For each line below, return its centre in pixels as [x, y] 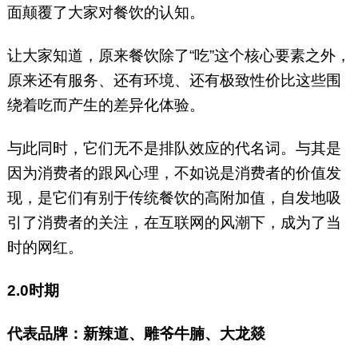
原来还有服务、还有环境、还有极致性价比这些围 [174, 81]
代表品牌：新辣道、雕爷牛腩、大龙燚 [136, 334]
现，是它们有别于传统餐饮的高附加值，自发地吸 [174, 198]
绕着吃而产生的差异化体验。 [109, 105]
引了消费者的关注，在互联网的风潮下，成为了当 [174, 223]
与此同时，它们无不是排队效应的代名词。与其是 [174, 149]
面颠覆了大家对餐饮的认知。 [107, 13]
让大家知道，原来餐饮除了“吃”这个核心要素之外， [179, 56]
